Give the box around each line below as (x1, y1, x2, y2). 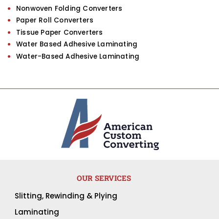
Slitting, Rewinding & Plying (15, 191, 117, 201)
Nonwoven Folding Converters (16, 3, 123, 13)
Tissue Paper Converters (16, 27, 103, 37)
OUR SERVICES (77, 173, 131, 183)
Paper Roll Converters (16, 16, 94, 25)
